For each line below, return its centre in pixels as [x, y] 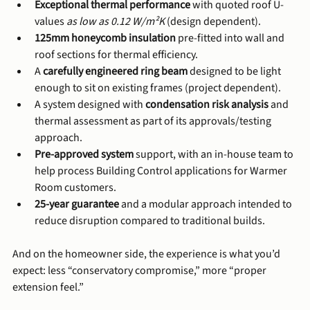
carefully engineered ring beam [115, 72]
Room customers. [75, 188]
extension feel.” [48, 288]
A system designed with [90, 105]
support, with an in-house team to [215, 155]
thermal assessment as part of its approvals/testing [154, 121]
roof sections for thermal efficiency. [116, 55]
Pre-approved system [84, 155]
